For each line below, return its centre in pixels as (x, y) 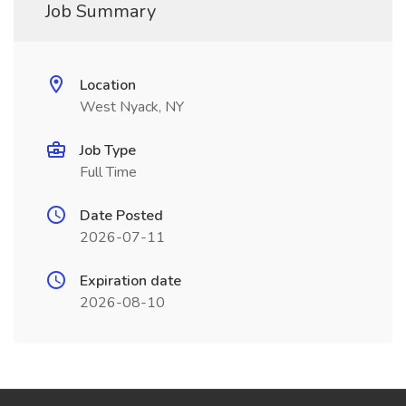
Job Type (108, 150)
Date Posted (121, 216)
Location (108, 85)
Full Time (108, 172)
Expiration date (130, 281)
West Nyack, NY (132, 107)
